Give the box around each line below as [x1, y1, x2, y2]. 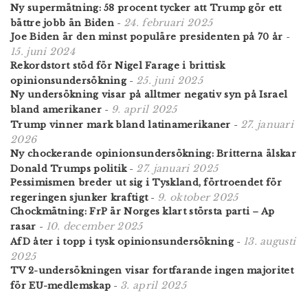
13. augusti [243, 234, 296, 247]
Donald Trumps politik [10, 162, 127, 175]
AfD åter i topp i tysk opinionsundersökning [10, 235, 234, 247]
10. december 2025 [45, 219, 143, 232]
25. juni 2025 [136, 74, 203, 87]
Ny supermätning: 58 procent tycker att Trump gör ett [10, 1, 282, 14]
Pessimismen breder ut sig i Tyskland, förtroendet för [10, 176, 282, 188]
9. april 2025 [111, 102, 177, 115]
